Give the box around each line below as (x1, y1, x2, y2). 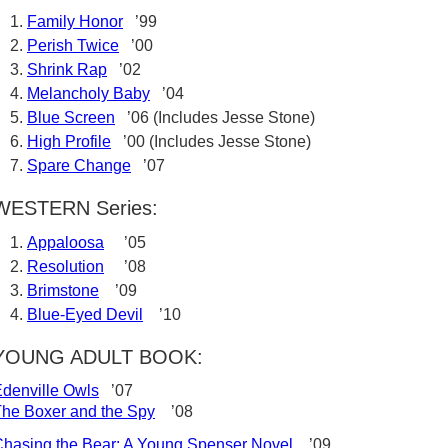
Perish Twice (27, 37, 119, 54)
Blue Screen (27, 109, 115, 126)
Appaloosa (27, 234, 104, 251)
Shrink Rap (27, 61, 107, 78)
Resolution (27, 258, 104, 275)
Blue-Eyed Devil (27, 306, 143, 323)
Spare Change (27, 157, 131, 174)
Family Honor (27, 13, 123, 30)
